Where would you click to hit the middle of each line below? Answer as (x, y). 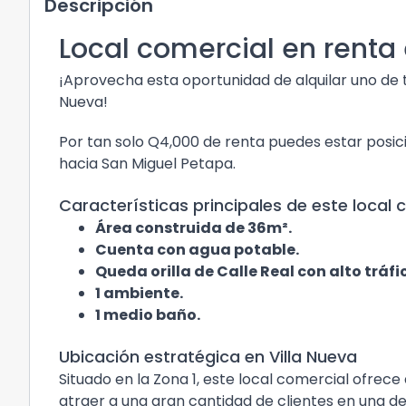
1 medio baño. (148, 315)
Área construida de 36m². (193, 228)
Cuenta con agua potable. (197, 250)
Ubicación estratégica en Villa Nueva (208, 357)
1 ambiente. (139, 293)
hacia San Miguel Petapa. (147, 164)
